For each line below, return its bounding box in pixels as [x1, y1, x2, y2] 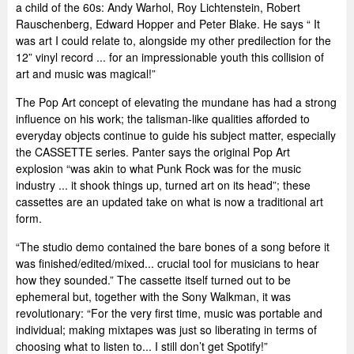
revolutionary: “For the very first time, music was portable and [16, 305, 322, 321]
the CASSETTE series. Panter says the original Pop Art [16, 144, 290, 160]
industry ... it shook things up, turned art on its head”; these [16, 177, 311, 193]
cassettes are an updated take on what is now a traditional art [16, 194, 323, 209]
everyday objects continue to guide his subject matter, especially [16, 127, 336, 143]
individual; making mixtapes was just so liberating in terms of [16, 322, 317, 337]
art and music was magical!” [16, 66, 156, 81]
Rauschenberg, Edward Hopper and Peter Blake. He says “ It [16, 16, 320, 32]
